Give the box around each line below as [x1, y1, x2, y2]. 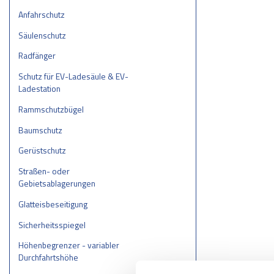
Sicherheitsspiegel [18, 218, 86, 231]
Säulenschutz [18, 28, 66, 42]
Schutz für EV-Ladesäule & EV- [18, 70, 128, 83]
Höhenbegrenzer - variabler [18, 239, 119, 252]
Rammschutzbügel [18, 102, 84, 116]
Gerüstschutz [18, 144, 66, 157]
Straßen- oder [18, 165, 70, 178]
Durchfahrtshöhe [18, 251, 78, 264]
